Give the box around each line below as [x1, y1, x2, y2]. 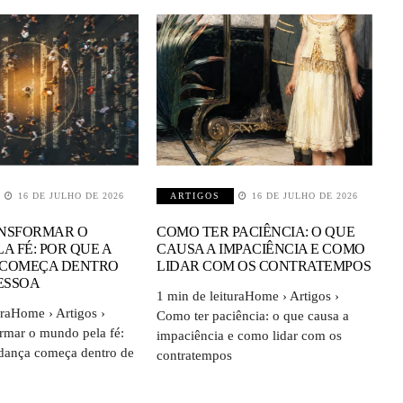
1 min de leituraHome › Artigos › [157, 288, 340, 303]
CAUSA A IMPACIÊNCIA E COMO [157, 240, 365, 256]
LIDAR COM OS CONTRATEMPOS [157, 257, 372, 273]
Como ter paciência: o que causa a [157, 308, 350, 323]
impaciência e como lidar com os [157, 327, 343, 343]
